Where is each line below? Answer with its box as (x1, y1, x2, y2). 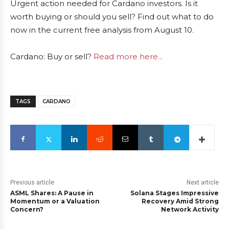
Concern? (10, 205, 43, 214)
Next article (186, 179, 219, 187)
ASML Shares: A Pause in (10, 189, 94, 197)
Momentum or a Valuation (10, 197, 100, 205)
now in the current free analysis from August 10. (10, 25, 194, 35)
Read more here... (94, 52, 163, 62)
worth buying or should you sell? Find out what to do (10, 12, 214, 22)
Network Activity (161, 205, 219, 214)
